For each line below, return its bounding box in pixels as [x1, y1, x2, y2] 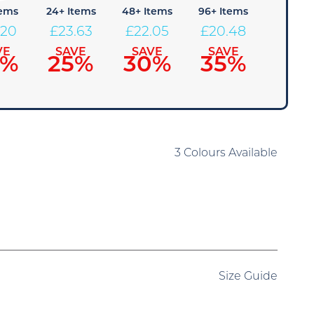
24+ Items [46, 7, 96, 18]
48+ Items [122, 7, 172, 18]
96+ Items [198, 7, 249, 18]
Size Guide [218, 271, 278, 282]
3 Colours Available [174, 148, 278, 159]
